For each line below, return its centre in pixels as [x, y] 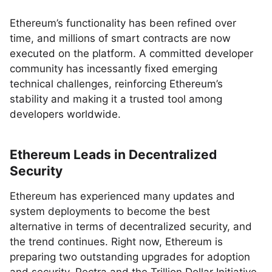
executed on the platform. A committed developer [131, 53]
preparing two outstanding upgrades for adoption [130, 257]
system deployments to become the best [110, 211]
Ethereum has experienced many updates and [122, 196]
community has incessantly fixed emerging [114, 69]
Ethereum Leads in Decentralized [113, 155]
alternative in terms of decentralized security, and [131, 226]
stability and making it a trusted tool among [116, 99]
